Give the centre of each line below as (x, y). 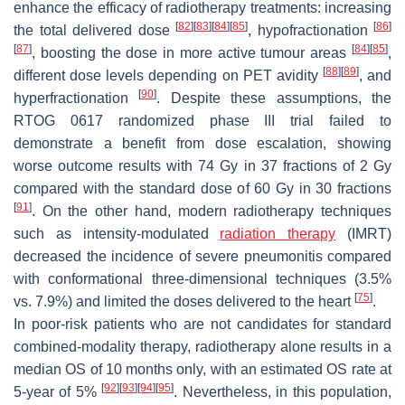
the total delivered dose (94, 30)
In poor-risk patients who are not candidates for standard (202, 324)
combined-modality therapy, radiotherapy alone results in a (202, 346)
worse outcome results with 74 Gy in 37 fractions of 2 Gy (202, 165)
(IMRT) (364, 233)
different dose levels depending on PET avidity (168, 75)
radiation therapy (278, 233)
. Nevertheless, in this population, (283, 391)
